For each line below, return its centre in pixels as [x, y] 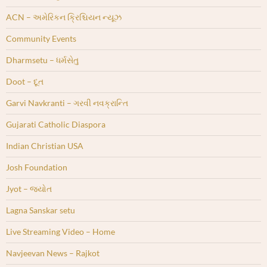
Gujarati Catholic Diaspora [56, 125]
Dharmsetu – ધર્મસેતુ [42, 60]
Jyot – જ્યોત [29, 189]
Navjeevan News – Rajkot [53, 253]
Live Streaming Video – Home [60, 232]
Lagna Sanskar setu [41, 210]
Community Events [41, 39]
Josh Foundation [37, 167]
